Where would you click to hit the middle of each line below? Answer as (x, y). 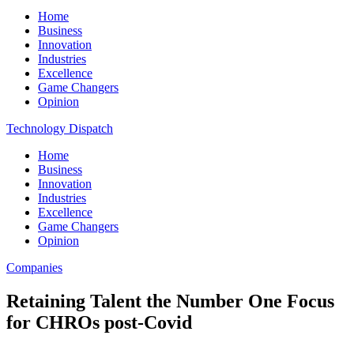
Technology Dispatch (60, 128)
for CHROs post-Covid (99, 322)
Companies (34, 267)
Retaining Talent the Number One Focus (170, 301)
